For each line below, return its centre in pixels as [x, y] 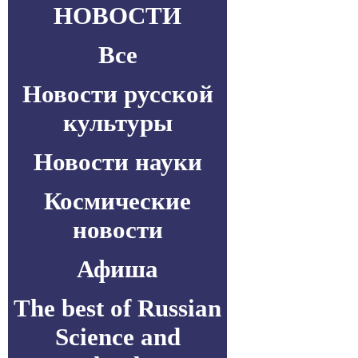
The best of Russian [117, 308]
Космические [117, 201]
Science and [117, 337]
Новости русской [117, 94]
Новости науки [117, 162]
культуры [117, 123]
